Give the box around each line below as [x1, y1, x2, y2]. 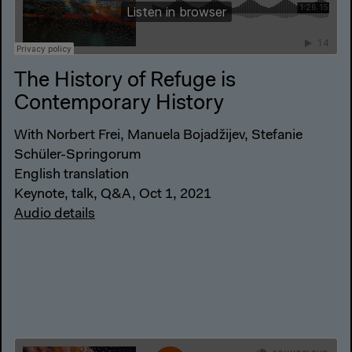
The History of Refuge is [14, 71, 236, 93]
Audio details [14, 207, 95, 222]
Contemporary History [14, 93, 224, 115]
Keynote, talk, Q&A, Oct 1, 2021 [14, 187, 211, 202]
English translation [14, 167, 129, 182]
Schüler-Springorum [14, 148, 141, 163]
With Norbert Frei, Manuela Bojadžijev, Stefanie [14, 128, 302, 143]
